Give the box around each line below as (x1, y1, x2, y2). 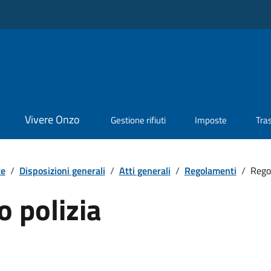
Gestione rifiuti (111, 113, 166, 128)
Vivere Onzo (24, 111, 80, 128)
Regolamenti (184, 163, 237, 178)
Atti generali (119, 163, 171, 178)
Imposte (195, 113, 227, 128)
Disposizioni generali (19, 163, 105, 178)
